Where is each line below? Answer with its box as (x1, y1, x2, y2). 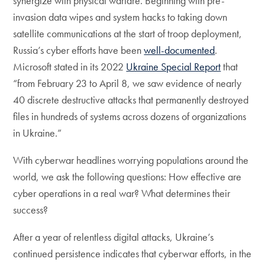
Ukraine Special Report (126, 60, 221, 73)
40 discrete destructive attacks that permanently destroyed (13, 93, 249, 106)
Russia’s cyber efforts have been (13, 43, 144, 57)
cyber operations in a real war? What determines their (13, 186, 231, 200)
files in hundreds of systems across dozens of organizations (13, 109, 247, 123)
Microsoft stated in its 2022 (13, 60, 127, 73)
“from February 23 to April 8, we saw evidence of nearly (13, 76, 242, 90)
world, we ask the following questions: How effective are (13, 170, 242, 183)
